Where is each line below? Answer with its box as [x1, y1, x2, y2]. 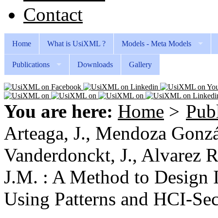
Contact [23, 4, 83, 25]
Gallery [129, 60, 152, 69]
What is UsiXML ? [47, 39, 106, 48]
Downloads [77, 60, 113, 69]
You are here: [4, 101, 113, 122]
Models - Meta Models [122, 39, 191, 48]
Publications [12, 60, 50, 69]
